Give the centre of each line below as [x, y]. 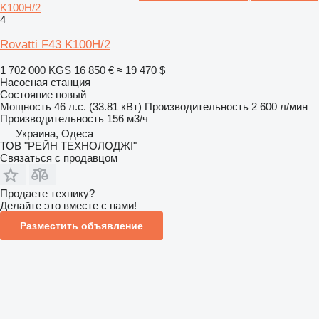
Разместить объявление [82, 226]
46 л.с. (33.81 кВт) [98, 106]
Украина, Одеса [54, 134]
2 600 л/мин [279, 106]
